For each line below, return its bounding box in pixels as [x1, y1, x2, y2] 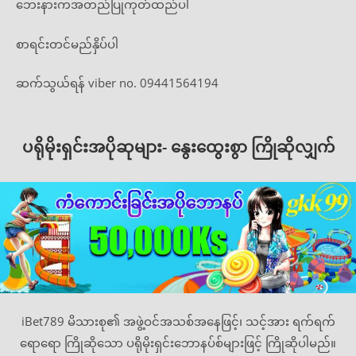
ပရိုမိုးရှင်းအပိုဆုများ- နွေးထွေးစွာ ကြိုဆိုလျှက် [21, 135, 335, 157]
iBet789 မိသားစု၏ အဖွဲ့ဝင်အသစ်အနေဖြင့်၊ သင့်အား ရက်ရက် [21, 313, 335, 329]
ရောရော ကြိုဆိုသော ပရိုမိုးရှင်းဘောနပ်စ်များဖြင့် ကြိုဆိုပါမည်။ [20, 335, 336, 350]
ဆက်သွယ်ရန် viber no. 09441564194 [16, 75, 219, 91]
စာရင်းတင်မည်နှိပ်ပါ [16, 35, 118, 52]
